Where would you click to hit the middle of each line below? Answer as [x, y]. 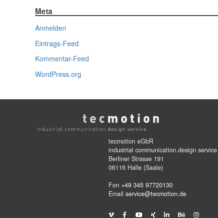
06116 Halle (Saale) [136, 167]
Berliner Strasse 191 [136, 159]
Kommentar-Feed [62, 59]
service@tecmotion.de [156, 194]
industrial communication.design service [163, 150]
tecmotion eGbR [131, 141]
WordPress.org [58, 74]
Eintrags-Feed [57, 43]
